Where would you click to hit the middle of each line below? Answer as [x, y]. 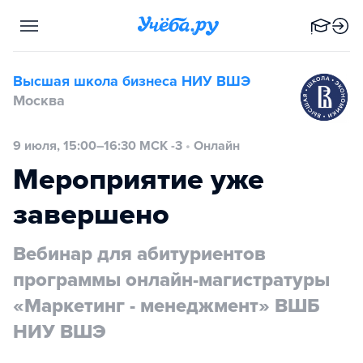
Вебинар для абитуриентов [139, 254]
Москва [39, 100]
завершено [91, 214]
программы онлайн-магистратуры [171, 280]
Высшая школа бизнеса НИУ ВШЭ [132, 81]
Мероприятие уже [139, 179]
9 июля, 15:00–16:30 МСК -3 [98, 146]
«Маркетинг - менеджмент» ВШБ [166, 306]
